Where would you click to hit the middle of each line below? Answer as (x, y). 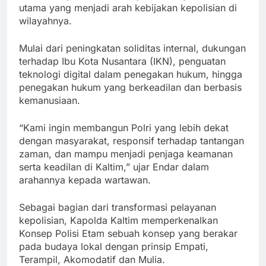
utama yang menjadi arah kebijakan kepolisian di (128, 8)
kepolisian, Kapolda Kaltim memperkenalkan (118, 221)
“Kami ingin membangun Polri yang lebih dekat (124, 128)
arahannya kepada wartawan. (85, 180)
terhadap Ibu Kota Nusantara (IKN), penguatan (122, 61)
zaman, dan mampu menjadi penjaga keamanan (126, 154)
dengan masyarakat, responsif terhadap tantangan (132, 141)
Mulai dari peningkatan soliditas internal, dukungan (132, 48)
